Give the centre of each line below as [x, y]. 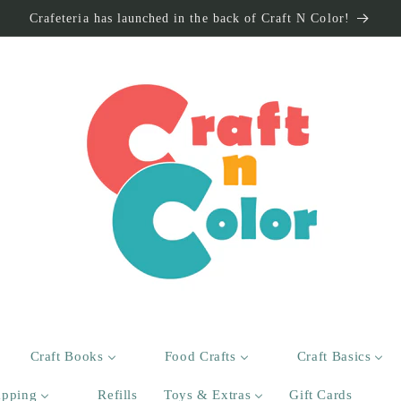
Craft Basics [334, 357]
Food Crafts [200, 357]
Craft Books [67, 357]
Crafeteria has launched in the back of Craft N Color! [190, 17]
